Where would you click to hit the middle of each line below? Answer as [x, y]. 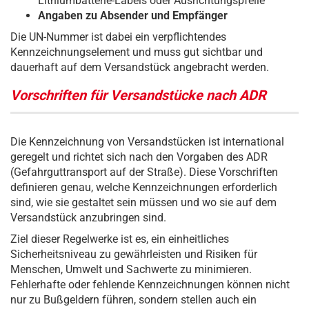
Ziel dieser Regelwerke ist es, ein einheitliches [120, 239]
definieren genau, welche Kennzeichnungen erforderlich [144, 188]
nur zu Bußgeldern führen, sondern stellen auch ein [133, 300]
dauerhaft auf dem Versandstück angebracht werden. [140, 68]
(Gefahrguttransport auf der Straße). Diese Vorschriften [144, 172]
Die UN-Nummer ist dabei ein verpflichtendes [118, 37]
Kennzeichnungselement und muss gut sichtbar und [137, 52]
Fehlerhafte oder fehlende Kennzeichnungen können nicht [150, 285]
